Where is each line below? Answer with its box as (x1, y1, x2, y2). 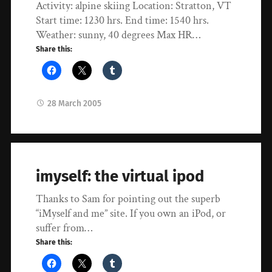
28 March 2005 (47, 98, 102, 109)
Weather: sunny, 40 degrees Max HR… (36, 27, 201, 42)
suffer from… (36, 221, 93, 236)
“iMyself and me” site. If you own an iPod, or (36, 206, 226, 221)
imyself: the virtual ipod (36, 167, 205, 186)
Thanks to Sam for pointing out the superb (36, 192, 221, 206)
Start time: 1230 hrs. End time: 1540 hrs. (36, 13, 209, 27)
